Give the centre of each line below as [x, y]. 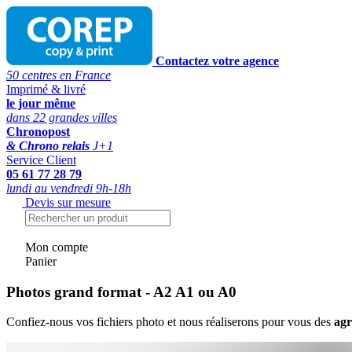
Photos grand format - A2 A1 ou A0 [121, 291]
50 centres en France [59, 75]
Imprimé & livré [46, 89]
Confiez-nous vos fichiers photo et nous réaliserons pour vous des [170, 322]
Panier [41, 261]
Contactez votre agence [217, 61]
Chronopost [38, 132]
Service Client [41, 160]
